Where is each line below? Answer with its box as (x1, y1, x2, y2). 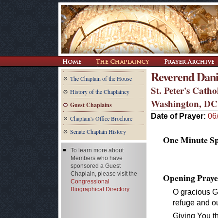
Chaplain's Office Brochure (70, 114, 132, 122)
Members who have (71, 155, 123, 162)
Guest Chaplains (70, 101, 112, 109)
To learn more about (71, 147, 124, 154)
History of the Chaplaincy (70, 88, 129, 95)
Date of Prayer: (151, 111, 208, 120)
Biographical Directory (71, 186, 129, 193)
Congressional (71, 178, 109, 185)
